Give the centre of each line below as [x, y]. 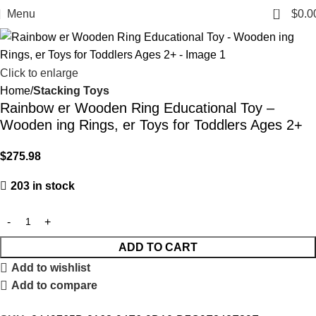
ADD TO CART [158, 248]
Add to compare [55, 286]
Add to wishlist [51, 268]
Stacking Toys [71, 91]
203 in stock [43, 186]
